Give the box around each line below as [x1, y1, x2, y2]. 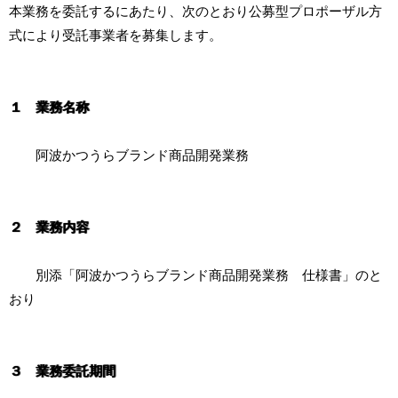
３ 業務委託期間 [9, 364, 115, 378]
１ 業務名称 [9, 100, 89, 115]
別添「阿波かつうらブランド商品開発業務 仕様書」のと [9, 268, 382, 283]
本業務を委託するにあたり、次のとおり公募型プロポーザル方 [9, 4, 382, 19]
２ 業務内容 [9, 220, 89, 235]
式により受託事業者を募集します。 [9, 28, 222, 43]
